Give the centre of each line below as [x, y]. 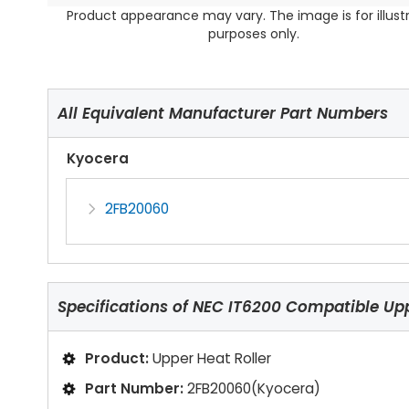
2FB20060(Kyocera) [254, 389]
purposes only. [254, 34]
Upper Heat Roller [212, 358]
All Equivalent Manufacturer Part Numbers [223, 114]
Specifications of [123, 307]
